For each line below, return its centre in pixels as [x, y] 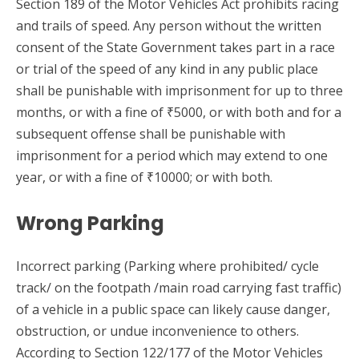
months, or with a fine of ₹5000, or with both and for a [179, 112]
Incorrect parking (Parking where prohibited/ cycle [167, 266]
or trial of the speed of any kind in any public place [167, 69]
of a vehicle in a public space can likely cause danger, [173, 309]
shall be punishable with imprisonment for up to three [179, 90]
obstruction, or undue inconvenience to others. [157, 331]
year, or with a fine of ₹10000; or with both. [144, 177]
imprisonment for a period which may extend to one [172, 155]
